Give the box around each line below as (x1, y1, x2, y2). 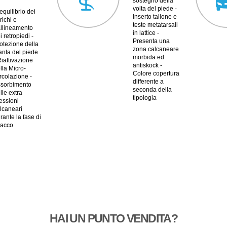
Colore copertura (132, 70, 179, 78)
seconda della (132, 86, 172, 94)
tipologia (132, 94, 157, 102)
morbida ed (132, 54, 164, 61)
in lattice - (132, 29, 159, 37)
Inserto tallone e (132, 13, 177, 21)
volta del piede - (132, 5, 177, 13)
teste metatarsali (132, 21, 178, 29)
